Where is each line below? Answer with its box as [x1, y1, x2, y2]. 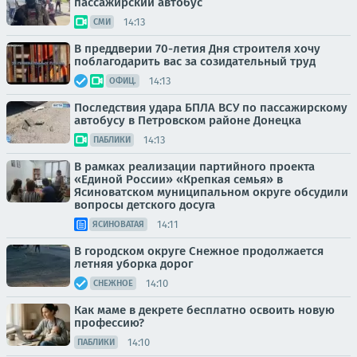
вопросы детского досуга [74, 198, 215, 212]
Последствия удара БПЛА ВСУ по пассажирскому [74, 100, 347, 115]
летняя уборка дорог [74, 257, 193, 271]
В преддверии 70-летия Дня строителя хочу [74, 41, 320, 56]
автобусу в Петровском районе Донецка [74, 113, 301, 127]
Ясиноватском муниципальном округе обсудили [74, 185, 348, 199]
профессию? [74, 316, 144, 330]
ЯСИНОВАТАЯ [92, 219, 144, 229]
